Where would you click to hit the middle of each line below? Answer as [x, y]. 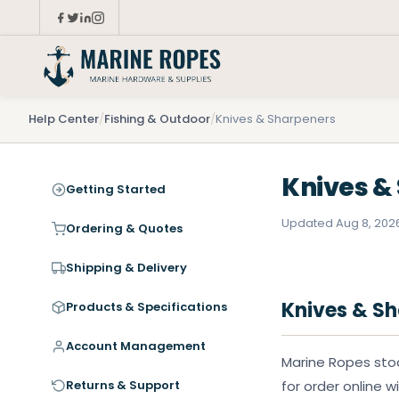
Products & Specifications [147, 307]
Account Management [136, 346]
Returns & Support [123, 385]
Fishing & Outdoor [157, 119]
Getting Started [116, 189]
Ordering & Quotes [124, 228]
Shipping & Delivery [126, 268]
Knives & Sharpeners [276, 119]
